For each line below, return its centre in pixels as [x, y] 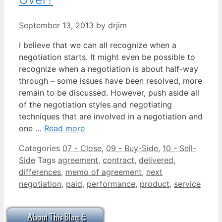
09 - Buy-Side [132, 148]
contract [118, 160]
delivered [156, 160]
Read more [64, 128]
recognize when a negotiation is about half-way [109, 69]
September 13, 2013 [56, 25]
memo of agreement [104, 172]
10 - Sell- [179, 148]
